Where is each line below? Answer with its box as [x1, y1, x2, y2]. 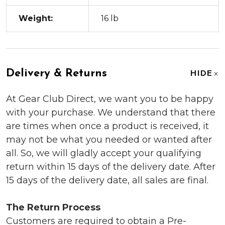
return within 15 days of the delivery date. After [6, 161, 215, 172]
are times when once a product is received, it [6, 120, 209, 132]
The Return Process [6, 201, 100, 213]
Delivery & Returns [6, 67, 107, 79]
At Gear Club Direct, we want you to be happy [6, 93, 213, 104]
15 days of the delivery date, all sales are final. [6, 174, 211, 186]
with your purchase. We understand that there [6, 106, 215, 118]
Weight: [19, 13, 53, 23]
